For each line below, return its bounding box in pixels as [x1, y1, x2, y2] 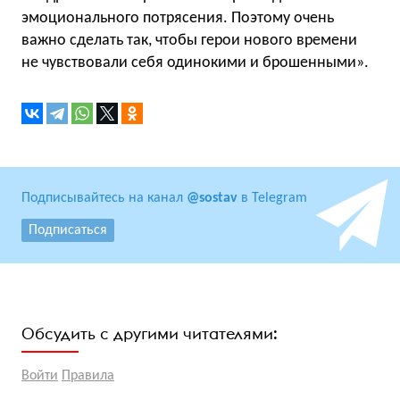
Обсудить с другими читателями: [21, 322, 278, 344]
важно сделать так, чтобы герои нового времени [21, 31, 357, 49]
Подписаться [29, 222, 107, 237]
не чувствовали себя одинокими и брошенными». [21, 54, 369, 71]
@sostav [187, 190, 237, 205]
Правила [62, 368, 114, 383]
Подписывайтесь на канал [21, 190, 187, 205]
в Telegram [237, 190, 307, 205]
